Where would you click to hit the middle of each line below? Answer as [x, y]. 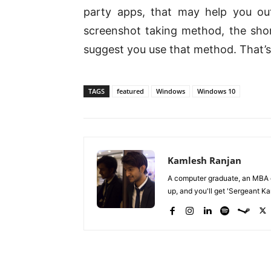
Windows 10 [216, 91]
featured [130, 91]
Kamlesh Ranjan [204, 160]
